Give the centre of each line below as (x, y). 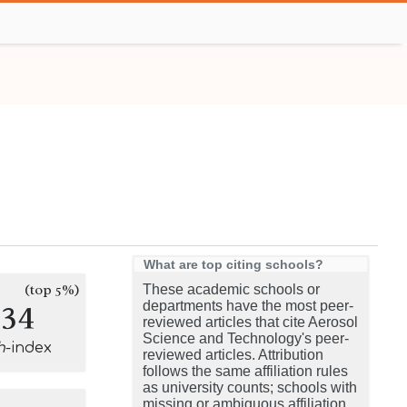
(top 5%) (52, 290)
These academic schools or (231, 289)
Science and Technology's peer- (246, 338)
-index (29, 348)
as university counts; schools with (250, 387)
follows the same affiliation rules (245, 371)
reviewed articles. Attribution (233, 355)
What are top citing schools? (233, 264)
